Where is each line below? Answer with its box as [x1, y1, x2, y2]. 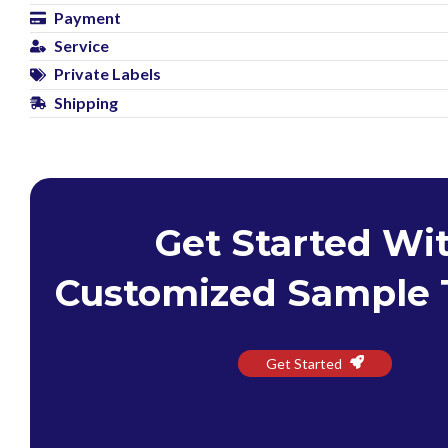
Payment [54, 7, 121, 27]
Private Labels [54, 64, 161, 84]
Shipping [54, 92, 118, 112]
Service [54, 35, 109, 55]
